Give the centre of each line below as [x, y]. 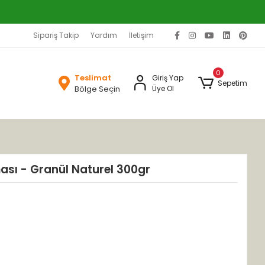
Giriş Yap [168, 78]
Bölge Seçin [97, 89]
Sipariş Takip [56, 35]
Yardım [104, 35]
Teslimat [93, 78]
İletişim [141, 35]
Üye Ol [163, 88]
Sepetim [232, 83]
